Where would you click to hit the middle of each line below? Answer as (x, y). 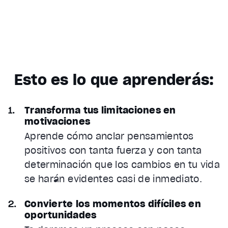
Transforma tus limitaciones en (100, 110)
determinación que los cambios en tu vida (122, 165)
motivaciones (57, 122)
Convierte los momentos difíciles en (113, 204)
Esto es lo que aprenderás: (114, 80)
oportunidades (61, 215)
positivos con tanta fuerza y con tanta (113, 151)
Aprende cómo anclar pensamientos (109, 136)
